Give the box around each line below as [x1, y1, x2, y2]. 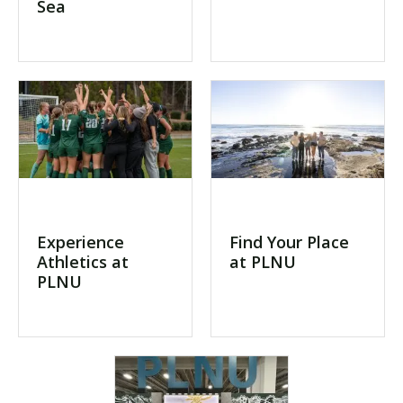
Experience [37, 231, 124, 253]
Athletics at [37, 251, 129, 273]
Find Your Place [229, 231, 349, 253]
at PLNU [229, 251, 296, 273]
